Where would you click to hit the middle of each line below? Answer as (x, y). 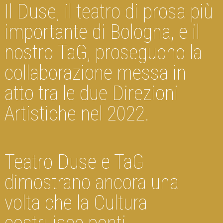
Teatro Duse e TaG (74, 162)
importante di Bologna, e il (102, 32)
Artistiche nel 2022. (77, 113)
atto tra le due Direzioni (91, 93)
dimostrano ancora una (91, 182)
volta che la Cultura (76, 203)
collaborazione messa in (95, 73)
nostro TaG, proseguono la (103, 52)
